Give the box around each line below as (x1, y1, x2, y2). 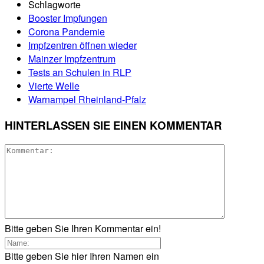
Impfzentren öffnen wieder (28, 38, 137, 52)
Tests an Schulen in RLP (28, 65, 131, 80)
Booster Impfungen (28, 11, 107, 25)
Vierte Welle (28, 79, 80, 93)
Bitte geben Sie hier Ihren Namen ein (5, 249, 159, 263)
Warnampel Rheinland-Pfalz (28, 93, 146, 107)
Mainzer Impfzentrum (28, 52, 115, 66)
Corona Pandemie (28, 25, 105, 39)
